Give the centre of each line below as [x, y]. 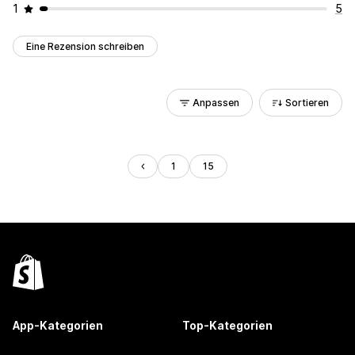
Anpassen [216, 103]
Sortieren [307, 103]
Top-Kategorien [227, 325]
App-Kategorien [58, 325]
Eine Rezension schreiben [85, 46]
